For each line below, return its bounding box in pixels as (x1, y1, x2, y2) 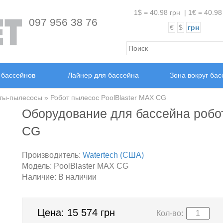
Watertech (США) (83, 151, 144, 159)
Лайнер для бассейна (68, 71, 139, 79)
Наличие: (22, 173, 56, 181)
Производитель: (22, 151, 83, 159)
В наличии (56, 173, 97, 181)
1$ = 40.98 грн (134, 8, 181, 16)
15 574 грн (67, 207, 115, 218)
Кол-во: (156, 209, 184, 218)
